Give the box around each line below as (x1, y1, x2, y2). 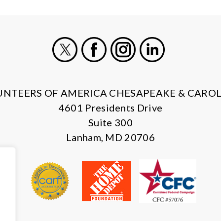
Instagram (122, 63, 164, 74)
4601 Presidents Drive (58, 102, 163, 113)
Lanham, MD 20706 (66, 131, 155, 143)
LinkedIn (151, 63, 187, 74)
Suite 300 (88, 116, 133, 128)
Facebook (93, 63, 134, 74)
